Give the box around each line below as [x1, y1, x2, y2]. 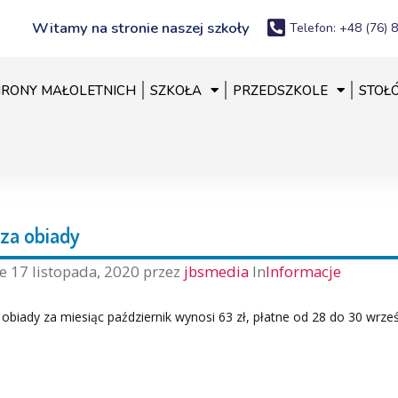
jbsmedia [183, 260, 252, 282]
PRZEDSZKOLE [232, 81, 328, 99]
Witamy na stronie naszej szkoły [32, 17, 251, 38]
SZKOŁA [149, 81, 202, 99]
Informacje [265, 260, 341, 282]
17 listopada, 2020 [10, 260, 139, 282]
